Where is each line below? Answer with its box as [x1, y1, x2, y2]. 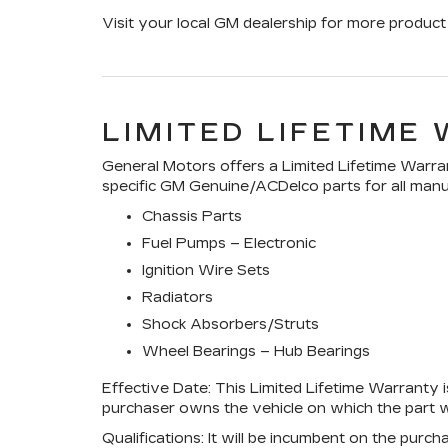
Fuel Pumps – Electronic [142, 235, 316, 252]
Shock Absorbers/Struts [142, 316, 319, 333]
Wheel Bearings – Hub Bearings [142, 343, 370, 360]
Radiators [142, 289, 213, 306]
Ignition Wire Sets [142, 262, 270, 279]
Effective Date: [102, 380, 211, 397]
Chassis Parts [142, 208, 242, 225]
